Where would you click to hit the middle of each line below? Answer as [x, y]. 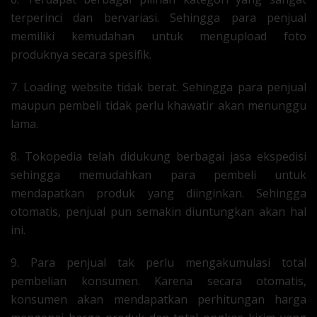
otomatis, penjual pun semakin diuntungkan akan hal [158, 212]
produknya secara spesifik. [81, 54]
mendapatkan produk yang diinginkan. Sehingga [158, 193]
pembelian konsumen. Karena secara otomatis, [158, 281]
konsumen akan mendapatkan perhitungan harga [158, 299]
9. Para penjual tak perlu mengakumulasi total [158, 263]
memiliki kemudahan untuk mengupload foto [158, 36]
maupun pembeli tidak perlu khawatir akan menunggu [158, 105]
